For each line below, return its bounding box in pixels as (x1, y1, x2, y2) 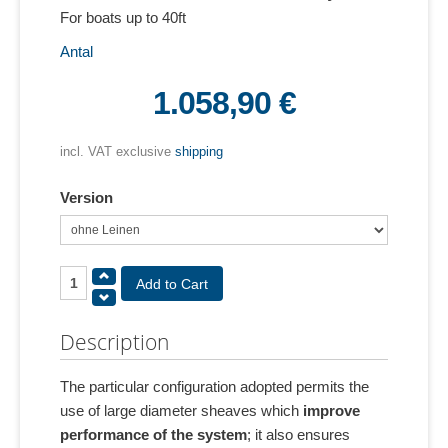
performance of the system (60, 426, 247, 444)
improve (299, 402, 360, 420)
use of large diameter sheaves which (60, 402, 299, 420)
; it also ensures (247, 426, 350, 444)
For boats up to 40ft (60, 9, 186, 26)
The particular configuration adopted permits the (60, 378, 369, 396)
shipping (175, 144, 223, 159)
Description (60, 328, 169, 357)
